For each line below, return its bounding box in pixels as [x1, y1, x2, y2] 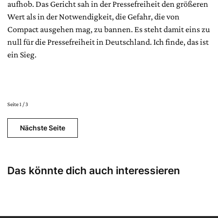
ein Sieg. [7, 49, 36, 59]
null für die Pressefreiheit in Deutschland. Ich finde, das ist [7, 36, 209, 47]
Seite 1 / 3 [7, 100, 28, 108]
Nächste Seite [20, 123, 65, 132]
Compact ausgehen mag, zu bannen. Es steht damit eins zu [7, 24, 210, 34]
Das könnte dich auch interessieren [7, 164, 180, 177]
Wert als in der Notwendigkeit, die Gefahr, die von [7, 11, 180, 21]
